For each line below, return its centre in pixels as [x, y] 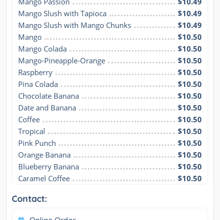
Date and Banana [47, 108]
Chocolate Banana [49, 96]
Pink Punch [37, 143]
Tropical [32, 131]
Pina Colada [38, 84]
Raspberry [35, 72]
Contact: [29, 199]
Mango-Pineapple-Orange [62, 61]
